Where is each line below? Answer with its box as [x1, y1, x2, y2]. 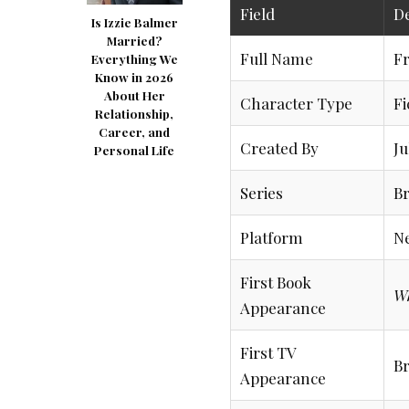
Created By [240, 138, 319, 159]
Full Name [240, 48, 313, 69]
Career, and [99, 123, 170, 140]
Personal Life [94, 142, 174, 158]
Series [240, 183, 283, 204]
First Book [240, 272, 311, 293]
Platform [240, 227, 303, 248]
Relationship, [95, 105, 173, 121]
